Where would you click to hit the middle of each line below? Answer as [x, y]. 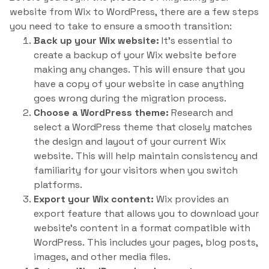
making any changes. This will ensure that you [139, 69]
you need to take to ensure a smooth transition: [121, 26]
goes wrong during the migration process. [130, 98]
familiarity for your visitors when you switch [136, 170]
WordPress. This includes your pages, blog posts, [146, 242]
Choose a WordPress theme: [101, 113]
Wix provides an [191, 199]
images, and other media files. [102, 257]
